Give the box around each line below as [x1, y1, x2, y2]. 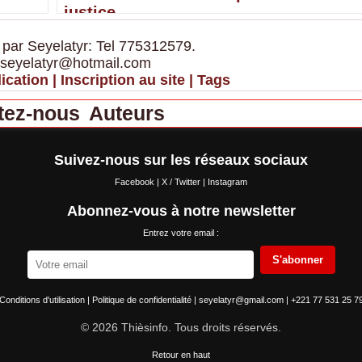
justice [63, 2, 116, 21]
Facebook [115, 176, 157, 187]
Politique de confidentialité [91, 294, 194, 305]
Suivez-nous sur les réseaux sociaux [54, 151, 308, 168]
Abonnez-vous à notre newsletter [66, 202, 296, 219]
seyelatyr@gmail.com [198, 294, 286, 305]
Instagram [208, 176, 247, 187]
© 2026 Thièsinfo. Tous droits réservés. [81, 320, 281, 334]
